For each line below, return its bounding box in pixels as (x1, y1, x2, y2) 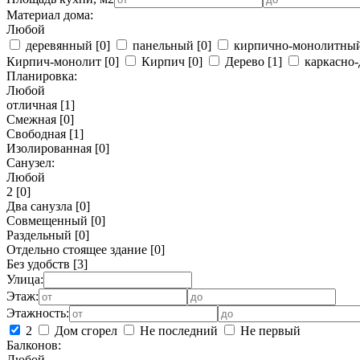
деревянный (26, 39, 96, 52)
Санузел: (6, 156, 55, 170)
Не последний (140, 324, 218, 337)
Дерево (225, 55, 268, 68)
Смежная (6, 112, 56, 126)
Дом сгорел (55, 324, 117, 337)
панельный (133, 39, 197, 52)
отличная (6, 98, 57, 112)
